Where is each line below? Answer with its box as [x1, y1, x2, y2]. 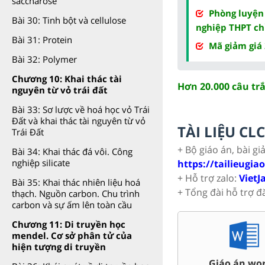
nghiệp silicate [12, 157, 70, 169]
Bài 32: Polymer [12, 53, 77, 65]
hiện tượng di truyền [12, 241, 106, 253]
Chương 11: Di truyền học [12, 218, 125, 230]
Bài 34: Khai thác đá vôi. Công [12, 146, 132, 157]
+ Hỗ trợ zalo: [177, 171, 239, 185]
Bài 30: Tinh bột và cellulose [12, 14, 126, 26]
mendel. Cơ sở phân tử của [12, 230, 132, 241]
